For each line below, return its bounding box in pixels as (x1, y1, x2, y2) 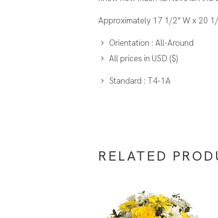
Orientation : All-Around (109, 37, 194, 49)
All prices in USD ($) (109, 53, 178, 64)
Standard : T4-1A (109, 75, 171, 87)
